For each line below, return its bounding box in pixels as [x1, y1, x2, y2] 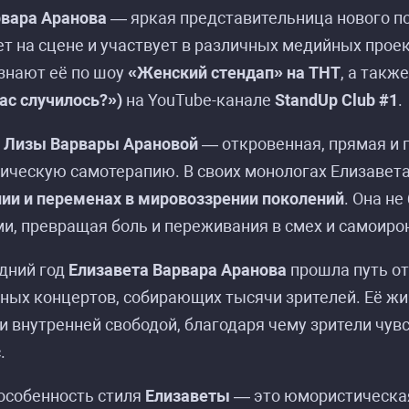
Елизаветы [145, 386, 230, 405]
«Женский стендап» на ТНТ [128, 63, 341, 82]
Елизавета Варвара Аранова [68, 260, 287, 279]
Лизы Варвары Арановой [4, 134, 198, 153]
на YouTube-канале [122, 90, 275, 110]
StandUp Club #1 [275, 90, 398, 110]
